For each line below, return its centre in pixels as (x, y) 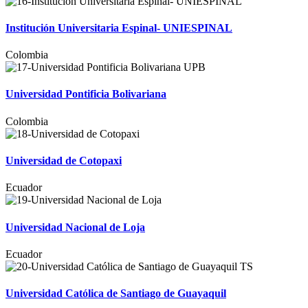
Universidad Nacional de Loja (75, 227)
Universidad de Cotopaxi (64, 160)
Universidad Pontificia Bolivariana (86, 94)
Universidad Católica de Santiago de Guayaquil (116, 294)
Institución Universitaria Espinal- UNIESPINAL (119, 27)
